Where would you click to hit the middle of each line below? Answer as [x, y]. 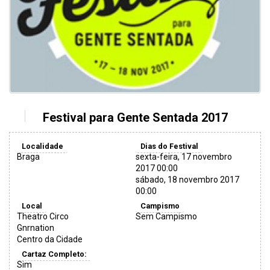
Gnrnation [36, 228]
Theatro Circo [43, 217]
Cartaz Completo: [54, 254]
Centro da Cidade [50, 240]
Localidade [42, 146]
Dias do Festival [169, 146]
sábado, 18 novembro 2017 [188, 180]
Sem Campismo [167, 217]
